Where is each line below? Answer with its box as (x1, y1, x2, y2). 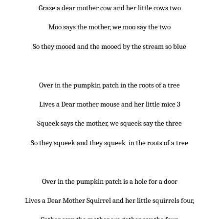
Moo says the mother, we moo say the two (48, 22, 171, 32)
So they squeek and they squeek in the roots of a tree (31, 138, 188, 147)
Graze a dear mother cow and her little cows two (38, 3, 181, 13)
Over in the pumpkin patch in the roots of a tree (39, 80, 180, 89)
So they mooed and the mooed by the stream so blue (33, 42, 186, 51)
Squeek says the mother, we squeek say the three (37, 119, 182, 128)
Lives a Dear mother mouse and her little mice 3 (39, 99, 180, 109)
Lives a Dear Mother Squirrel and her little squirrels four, (25, 196, 194, 205)
